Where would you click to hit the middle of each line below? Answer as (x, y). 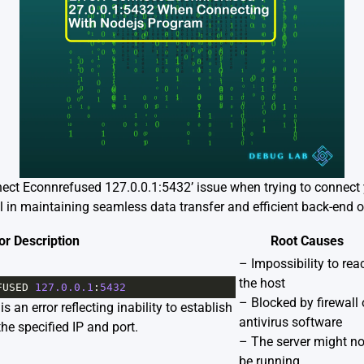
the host (262, 284)
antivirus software (290, 323)
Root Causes (307, 241)
